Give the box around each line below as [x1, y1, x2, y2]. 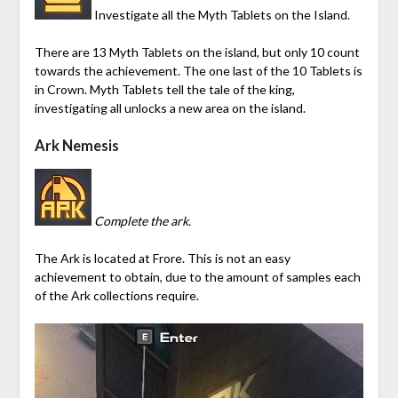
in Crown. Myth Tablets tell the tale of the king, [34, 81, 295, 97]
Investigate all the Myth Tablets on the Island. [91, 6, 350, 22]
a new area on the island [169, 99, 303, 115]
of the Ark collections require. [34, 287, 199, 303]
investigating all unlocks [34, 99, 170, 115]
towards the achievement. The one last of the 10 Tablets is [34, 62, 362, 78]
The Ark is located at [34, 250, 153, 266]
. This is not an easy [181, 250, 291, 266]
